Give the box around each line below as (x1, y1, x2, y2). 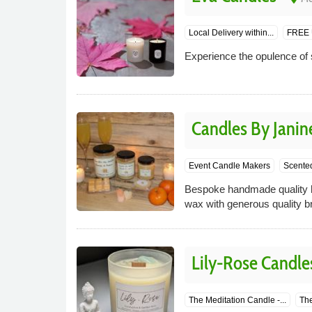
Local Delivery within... (188, 28, 274, 38)
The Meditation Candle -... (188, 295, 286, 305)
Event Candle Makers (188, 161, 270, 171)
